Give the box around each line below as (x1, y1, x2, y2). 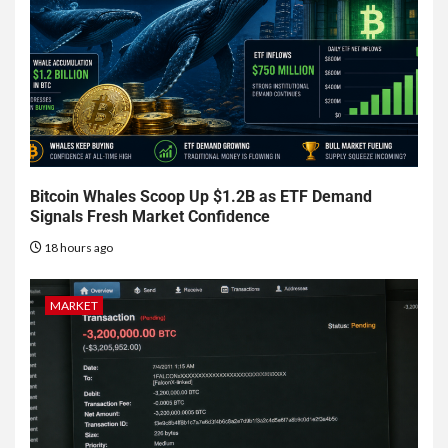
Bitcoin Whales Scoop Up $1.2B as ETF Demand (30, 187, 372, 207)
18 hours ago (42, 240, 113, 256)
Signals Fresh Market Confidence (30, 207, 270, 227)
